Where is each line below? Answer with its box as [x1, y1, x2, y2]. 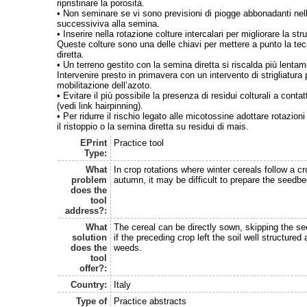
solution [72, 232, 108, 243]
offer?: [79, 262, 108, 273]
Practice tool [113, 137, 164, 148]
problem [71, 174, 108, 185]
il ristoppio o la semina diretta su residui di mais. [57, 121, 249, 132]
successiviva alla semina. [57, 19, 160, 29]
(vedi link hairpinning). [57, 101, 144, 112]
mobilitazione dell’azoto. [57, 80, 153, 91]
